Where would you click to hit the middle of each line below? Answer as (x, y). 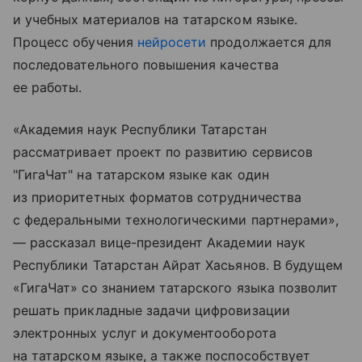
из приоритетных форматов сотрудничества (157, 198)
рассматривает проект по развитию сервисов (163, 152)
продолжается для (269, 42)
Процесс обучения (75, 42)
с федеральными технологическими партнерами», (176, 220)
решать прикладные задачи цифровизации (152, 311)
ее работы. (48, 88)
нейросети (172, 42)
